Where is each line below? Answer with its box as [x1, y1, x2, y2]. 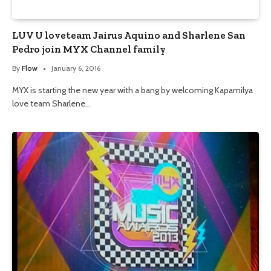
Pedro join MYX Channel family [12, 42, 166, 55]
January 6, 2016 [51, 63, 100, 73]
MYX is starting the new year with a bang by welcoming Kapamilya [12, 84, 253, 96]
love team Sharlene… [12, 97, 91, 109]
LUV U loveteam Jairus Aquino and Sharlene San [12, 28, 246, 41]
